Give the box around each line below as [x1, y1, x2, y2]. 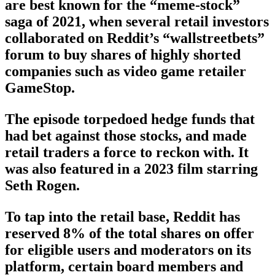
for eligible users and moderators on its [5, 242, 251, 258]
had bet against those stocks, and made [5, 128, 247, 144]
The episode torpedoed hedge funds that [5, 111, 255, 128]
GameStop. [5, 80, 75, 96]
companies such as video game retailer [5, 63, 246, 80]
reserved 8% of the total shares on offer [5, 225, 254, 242]
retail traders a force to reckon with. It [5, 144, 249, 161]
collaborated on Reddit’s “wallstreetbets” [5, 30, 265, 47]
